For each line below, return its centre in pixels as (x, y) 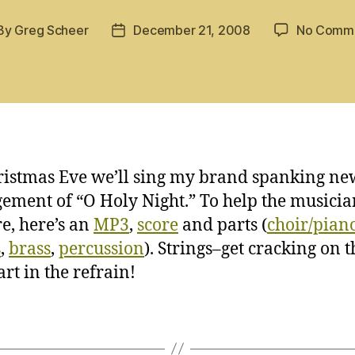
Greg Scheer (52, 30)
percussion (101, 249)
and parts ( (223, 225)
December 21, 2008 (192, 30)
